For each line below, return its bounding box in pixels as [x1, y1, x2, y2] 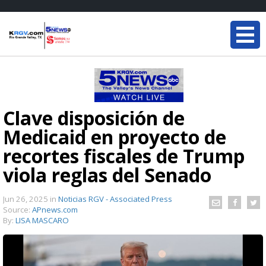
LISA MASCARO [15, 215, 69, 226]
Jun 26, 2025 [3, 194, 50, 204]
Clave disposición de [3, 105, 185, 131]
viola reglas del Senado [3, 162, 211, 188]
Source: [3, 204, 32, 215]
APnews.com [32, 204, 78, 215]
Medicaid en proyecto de [3, 124, 226, 150]
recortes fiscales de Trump [3, 143, 245, 169]
